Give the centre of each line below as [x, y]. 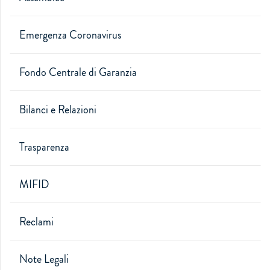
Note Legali [44, 259]
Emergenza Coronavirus [70, 35]
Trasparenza [44, 147]
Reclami [36, 222]
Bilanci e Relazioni [58, 110]
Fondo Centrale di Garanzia [78, 72]
